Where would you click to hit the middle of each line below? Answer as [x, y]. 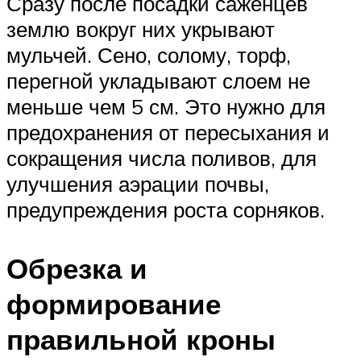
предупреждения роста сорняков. [166, 209]
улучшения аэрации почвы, [138, 183]
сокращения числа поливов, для [162, 158]
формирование [114, 304]
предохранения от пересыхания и [168, 132]
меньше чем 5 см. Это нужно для [166, 106]
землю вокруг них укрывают [141, 29]
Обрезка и [77, 269]
